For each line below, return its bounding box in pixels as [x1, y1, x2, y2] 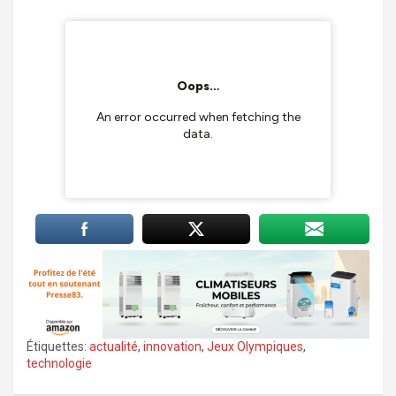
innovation [143, 339, 202, 354]
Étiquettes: [27, 339, 87, 354]
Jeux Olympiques [207, 339, 303, 354]
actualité [89, 339, 138, 354]
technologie [27, 356, 92, 371]
